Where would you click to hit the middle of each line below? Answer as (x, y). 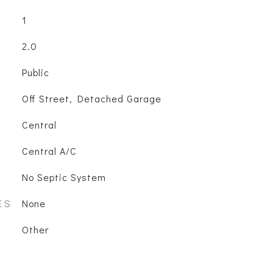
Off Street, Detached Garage (91, 98)
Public (35, 72)
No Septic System (64, 177)
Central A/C (49, 151)
